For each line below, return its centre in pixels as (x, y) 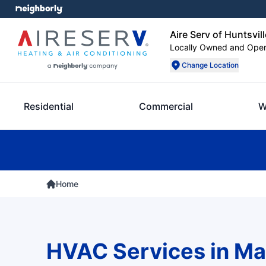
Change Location (210, 65)
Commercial (166, 106)
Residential (49, 106)
